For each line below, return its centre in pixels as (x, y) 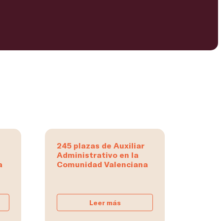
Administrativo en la (98, 155)
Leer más (105, 203)
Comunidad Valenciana (102, 164)
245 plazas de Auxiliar (101, 146)
